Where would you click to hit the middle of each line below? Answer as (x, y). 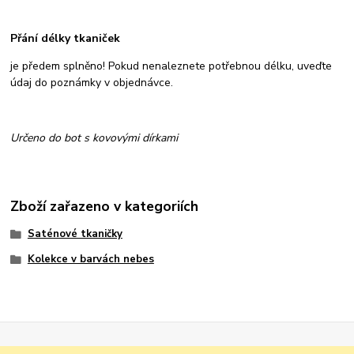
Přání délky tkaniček (66, 38)
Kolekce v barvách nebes (90, 260)
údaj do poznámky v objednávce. (94, 82)
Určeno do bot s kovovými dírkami (94, 137)
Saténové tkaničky (75, 234)
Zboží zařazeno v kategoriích (105, 207)
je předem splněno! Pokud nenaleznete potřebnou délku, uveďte (171, 66)
